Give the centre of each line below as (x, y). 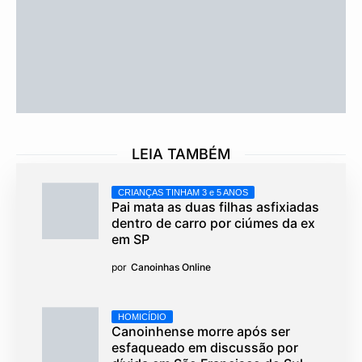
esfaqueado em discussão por (205, 348)
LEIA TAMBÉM (181, 154)
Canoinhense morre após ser (201, 332)
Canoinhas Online (171, 267)
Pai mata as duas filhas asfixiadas (215, 207)
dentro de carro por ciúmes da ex (213, 223)
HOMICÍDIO (142, 317)
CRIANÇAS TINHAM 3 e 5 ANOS (183, 193)
